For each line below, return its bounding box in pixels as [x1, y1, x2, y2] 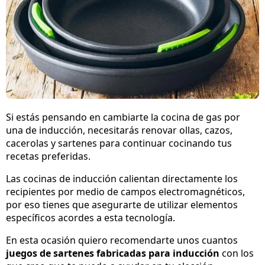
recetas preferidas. [6, 150, 91, 163]
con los [219, 247, 254, 260]
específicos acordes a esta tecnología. [6, 211, 175, 225]
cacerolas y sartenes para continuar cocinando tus [6, 137, 232, 150]
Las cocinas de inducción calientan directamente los [6, 172, 238, 186]
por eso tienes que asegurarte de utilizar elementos [6, 198, 238, 212]
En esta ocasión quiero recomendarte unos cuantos [6, 234, 238, 247]
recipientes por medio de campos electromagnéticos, [6, 185, 245, 199]
